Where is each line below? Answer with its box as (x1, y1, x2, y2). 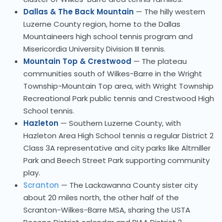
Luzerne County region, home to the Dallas (23, 19, 180, 30)
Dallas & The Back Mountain (23, 6, 134, 17)
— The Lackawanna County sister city (59, 180, 198, 191)
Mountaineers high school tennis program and (23, 31, 193, 42)
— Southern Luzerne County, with (58, 118, 181, 129)
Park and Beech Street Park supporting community (23, 155, 210, 166)
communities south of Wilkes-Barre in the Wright (23, 68, 202, 79)
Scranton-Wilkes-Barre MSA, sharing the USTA (23, 205, 190, 216)
